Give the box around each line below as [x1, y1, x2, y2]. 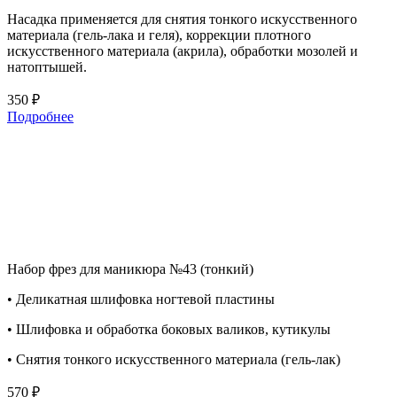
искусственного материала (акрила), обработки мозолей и [7, 43, 358, 59]
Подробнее [7, 109, 74, 125]
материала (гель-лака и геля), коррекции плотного [7, 27, 311, 43]
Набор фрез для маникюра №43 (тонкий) [7, 261, 253, 277]
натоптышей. [7, 59, 87, 75]
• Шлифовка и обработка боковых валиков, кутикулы [7, 322, 331, 338]
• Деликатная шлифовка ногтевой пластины [7, 292, 275, 307]
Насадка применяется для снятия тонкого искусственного [7, 12, 357, 27]
